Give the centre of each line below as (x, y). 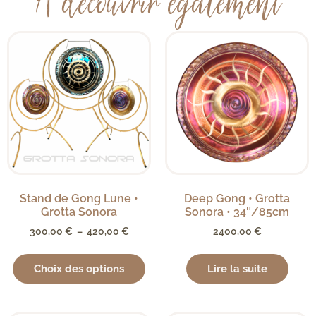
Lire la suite (237, 269)
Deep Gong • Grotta (237, 199)
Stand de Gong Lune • (79, 199)
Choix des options (79, 269)
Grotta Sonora (79, 212)
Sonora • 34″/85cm (237, 212)
